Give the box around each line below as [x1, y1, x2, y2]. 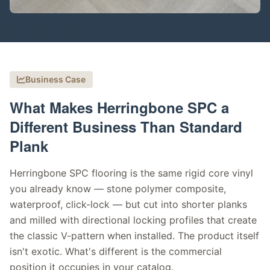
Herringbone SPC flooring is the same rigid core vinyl [10, 167, 253, 179]
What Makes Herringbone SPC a [10, 97, 229, 118]
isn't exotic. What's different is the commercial [10, 245, 222, 257]
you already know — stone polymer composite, [10, 183, 226, 195]
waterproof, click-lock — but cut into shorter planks [10, 198, 247, 210]
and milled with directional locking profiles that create [10, 214, 257, 226]
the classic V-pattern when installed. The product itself [10, 230, 259, 242]
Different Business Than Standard [10, 116, 242, 137]
